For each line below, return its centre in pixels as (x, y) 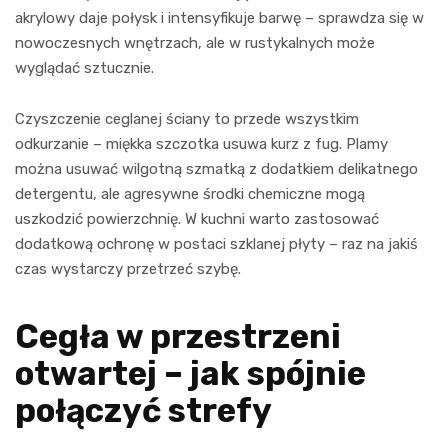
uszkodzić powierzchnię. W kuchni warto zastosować (197, 218)
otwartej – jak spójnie (190, 373)
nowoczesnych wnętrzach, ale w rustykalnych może (195, 42)
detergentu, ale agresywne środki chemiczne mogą (190, 193)
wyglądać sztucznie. (84, 67)
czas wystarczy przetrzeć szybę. (128, 268)
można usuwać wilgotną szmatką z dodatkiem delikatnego (216, 168)
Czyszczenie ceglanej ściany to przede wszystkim (187, 118)
